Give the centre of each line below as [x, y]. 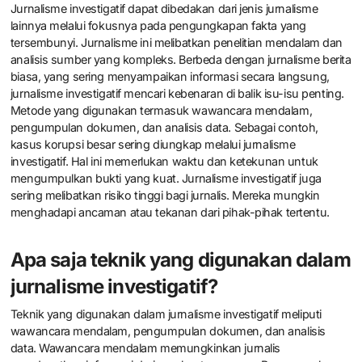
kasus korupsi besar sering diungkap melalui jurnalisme [153, 145]
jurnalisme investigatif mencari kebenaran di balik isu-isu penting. [177, 94]
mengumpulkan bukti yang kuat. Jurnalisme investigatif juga [166, 179]
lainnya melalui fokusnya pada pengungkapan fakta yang [158, 26]
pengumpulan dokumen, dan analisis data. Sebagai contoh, [164, 128]
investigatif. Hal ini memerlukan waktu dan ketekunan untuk [164, 162]
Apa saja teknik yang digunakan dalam [180, 260]
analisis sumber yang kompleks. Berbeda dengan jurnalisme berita [181, 60]
